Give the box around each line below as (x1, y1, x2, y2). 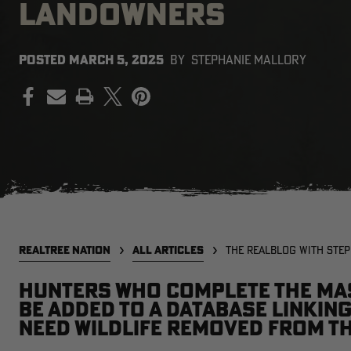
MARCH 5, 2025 (69, 52, 164, 67)
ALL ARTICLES (132, 243, 204, 257)
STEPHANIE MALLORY (191, 52, 306, 67)
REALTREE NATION (19, 243, 110, 257)
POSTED (19, 52, 69, 67)
